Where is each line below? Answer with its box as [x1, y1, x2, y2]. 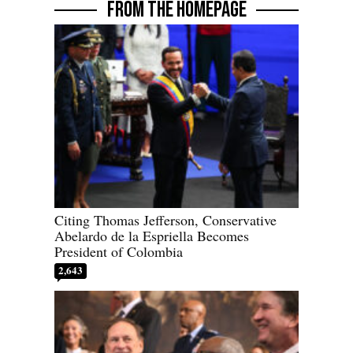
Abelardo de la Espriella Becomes [54, 225, 249, 245]
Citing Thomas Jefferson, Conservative [54, 210, 277, 229]
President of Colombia [54, 241, 183, 261]
